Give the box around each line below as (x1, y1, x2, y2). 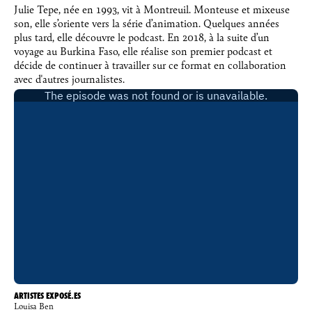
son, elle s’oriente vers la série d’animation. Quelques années (14, 15, 279, 30)
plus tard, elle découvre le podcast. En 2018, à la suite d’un (14, 29, 270, 44)
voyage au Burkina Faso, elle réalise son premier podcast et (14, 42, 272, 58)
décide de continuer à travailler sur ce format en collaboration (14, 56, 286, 72)
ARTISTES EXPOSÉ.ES (14, 289, 81, 302)
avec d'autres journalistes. (14, 70, 125, 86)
